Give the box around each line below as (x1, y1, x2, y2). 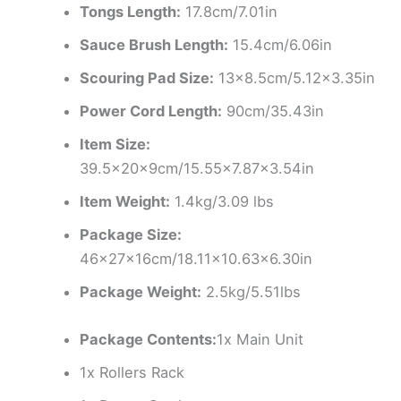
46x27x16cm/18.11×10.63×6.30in (80, 249, 313, 268)
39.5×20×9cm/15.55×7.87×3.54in (80, 158, 315, 177)
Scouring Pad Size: (80, 68, 215, 87)
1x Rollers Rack (80, 363, 185, 381)
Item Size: (80, 134, 151, 153)
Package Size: (80, 225, 183, 243)
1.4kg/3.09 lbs (170, 192, 275, 210)
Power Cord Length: (80, 101, 223, 120)
